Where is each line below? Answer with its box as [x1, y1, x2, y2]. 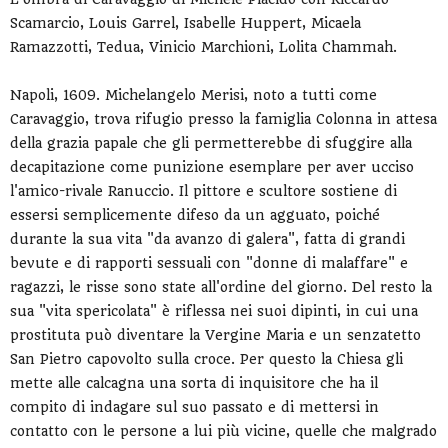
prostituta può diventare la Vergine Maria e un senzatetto [10, 327, 421, 344]
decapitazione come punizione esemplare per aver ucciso [10, 159, 414, 176]
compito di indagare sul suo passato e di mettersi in [10, 399, 379, 416]
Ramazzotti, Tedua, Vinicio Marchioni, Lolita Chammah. [10, 39, 397, 56]
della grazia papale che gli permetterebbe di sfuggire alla [10, 135, 412, 152]
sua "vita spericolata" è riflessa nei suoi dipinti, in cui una [10, 303, 418, 320]
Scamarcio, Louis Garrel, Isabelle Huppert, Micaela [10, 15, 361, 32]
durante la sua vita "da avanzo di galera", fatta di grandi [10, 231, 405, 248]
